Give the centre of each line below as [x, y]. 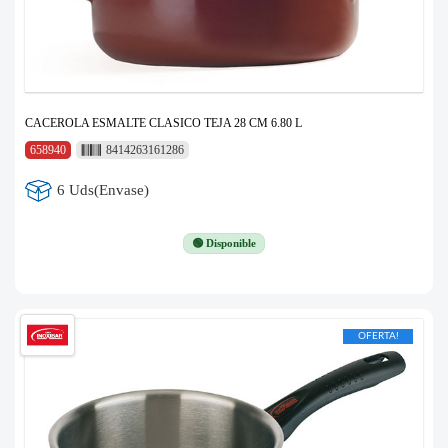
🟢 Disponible [224, 242]
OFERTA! [378, 335]
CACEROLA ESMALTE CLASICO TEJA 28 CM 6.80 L [163, 122]
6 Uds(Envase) [103, 190]
